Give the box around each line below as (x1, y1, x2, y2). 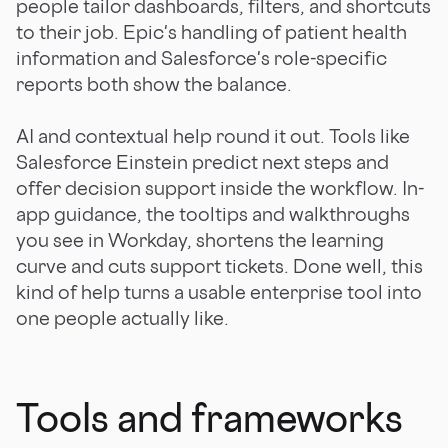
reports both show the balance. (16, 71, 292, 96)
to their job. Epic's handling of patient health (16, 19, 407, 44)
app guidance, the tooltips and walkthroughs (16, 201, 410, 226)
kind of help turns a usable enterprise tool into (16, 279, 422, 304)
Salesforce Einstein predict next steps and (16, 149, 389, 174)
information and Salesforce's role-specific (16, 45, 387, 70)
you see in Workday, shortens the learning (16, 227, 384, 252)
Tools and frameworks (16, 393, 403, 441)
